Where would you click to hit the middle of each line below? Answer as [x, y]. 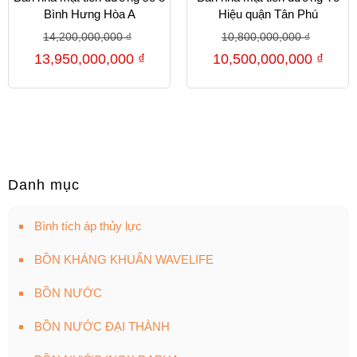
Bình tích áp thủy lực [88, 226]
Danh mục [44, 185]
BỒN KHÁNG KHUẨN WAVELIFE [124, 260]
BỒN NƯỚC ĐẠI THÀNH [102, 327]
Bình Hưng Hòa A [89, 14]
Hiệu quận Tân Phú [268, 14]
